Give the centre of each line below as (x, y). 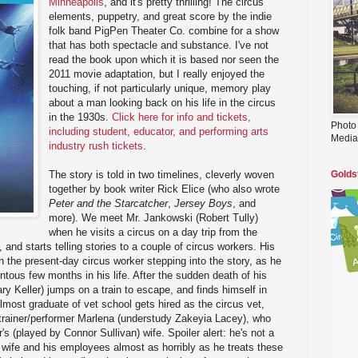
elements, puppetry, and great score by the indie (161, 16)
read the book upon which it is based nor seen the (164, 59)
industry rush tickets (96, 145)
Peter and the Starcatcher (109, 203)
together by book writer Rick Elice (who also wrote (165, 189)
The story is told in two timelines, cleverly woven (162, 174)
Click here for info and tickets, (182, 117)
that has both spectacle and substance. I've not (159, 45)
